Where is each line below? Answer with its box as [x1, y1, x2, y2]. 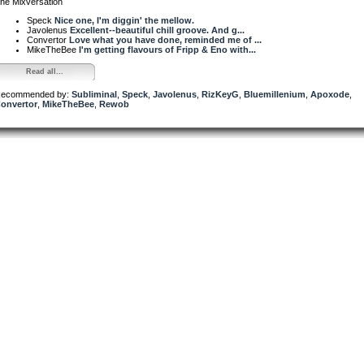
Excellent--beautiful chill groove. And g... [70, 24, 245, 35]
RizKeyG [201, 89, 239, 99]
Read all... [25, 67, 63, 76]
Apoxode [310, 89, 349, 99]
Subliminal [71, 89, 117, 99]
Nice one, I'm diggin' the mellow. [54, 15, 194, 25]
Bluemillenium [244, 89, 305, 99]
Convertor [27, 34, 69, 45]
